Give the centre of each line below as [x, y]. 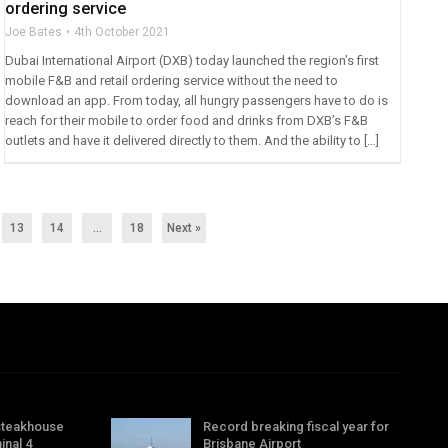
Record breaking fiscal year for [296, 427]
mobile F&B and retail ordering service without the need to [172, 81]
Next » [184, 228]
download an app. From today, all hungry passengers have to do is [197, 101]
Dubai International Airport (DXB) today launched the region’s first [192, 61]
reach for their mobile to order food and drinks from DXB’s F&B [187, 121]
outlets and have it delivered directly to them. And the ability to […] [192, 141]
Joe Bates [34, 32]
